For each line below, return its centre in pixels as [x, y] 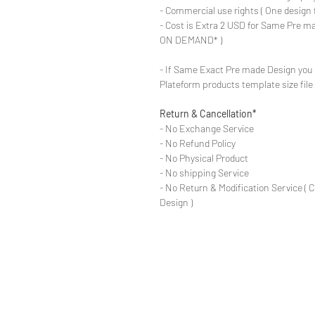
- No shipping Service [204, 172]
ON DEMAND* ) [191, 39]
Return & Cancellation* [208, 113]
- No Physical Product [204, 157]
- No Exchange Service [207, 128]
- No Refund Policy [198, 143]
